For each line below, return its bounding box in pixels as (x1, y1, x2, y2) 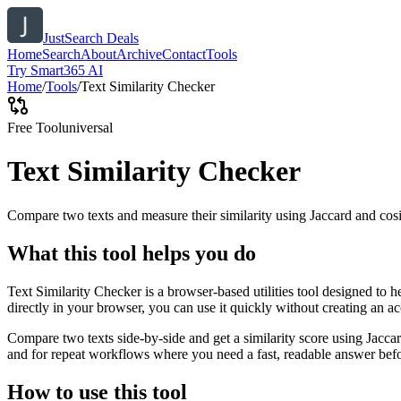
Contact (162, 47, 206, 62)
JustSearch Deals (43, 30, 139, 46)
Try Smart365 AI (7, 63, 103, 78)
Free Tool (7, 120, 62, 135)
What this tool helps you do (7, 241, 256, 265)
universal (62, 120, 113, 135)
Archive (116, 47, 162, 62)
